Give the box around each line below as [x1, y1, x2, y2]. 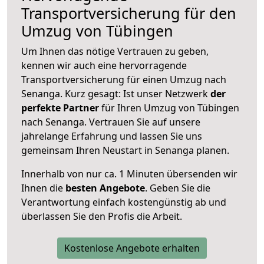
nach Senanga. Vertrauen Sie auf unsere [21, 115, 200, 128]
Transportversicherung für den [21, 2, 236, 23]
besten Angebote [65, 181, 145, 194]
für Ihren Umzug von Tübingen [99, 101, 239, 114]
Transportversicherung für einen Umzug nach [21, 72, 226, 86]
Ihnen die [21, 181, 65, 194]
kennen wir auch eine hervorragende [21, 58, 187, 72]
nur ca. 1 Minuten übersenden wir [84, 167, 237, 180]
